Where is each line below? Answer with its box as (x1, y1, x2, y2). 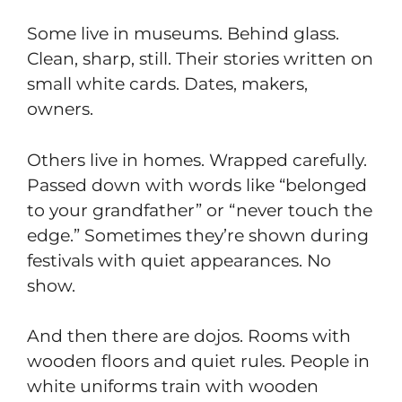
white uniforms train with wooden (27, 376, 319, 398)
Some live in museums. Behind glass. (27, 23, 339, 45)
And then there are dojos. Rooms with (27, 326, 351, 347)
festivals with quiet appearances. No (27, 249, 331, 271)
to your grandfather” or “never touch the (27, 199, 372, 221)
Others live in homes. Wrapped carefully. (27, 149, 367, 170)
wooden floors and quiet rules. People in (27, 351, 370, 372)
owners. (27, 99, 93, 120)
